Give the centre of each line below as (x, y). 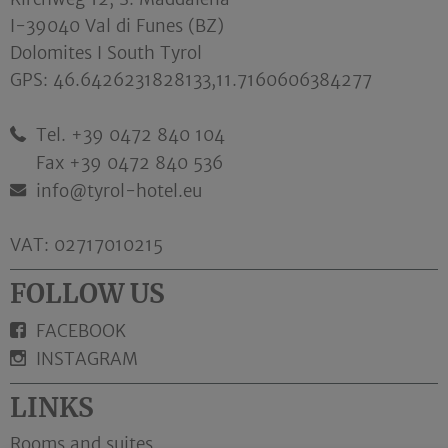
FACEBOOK (81, 331)
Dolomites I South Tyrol (106, 53)
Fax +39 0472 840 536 (129, 163)
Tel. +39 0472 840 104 (130, 135)
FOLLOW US (87, 294)
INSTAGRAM (87, 359)
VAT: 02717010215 (86, 245)
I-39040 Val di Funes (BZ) (117, 26)
